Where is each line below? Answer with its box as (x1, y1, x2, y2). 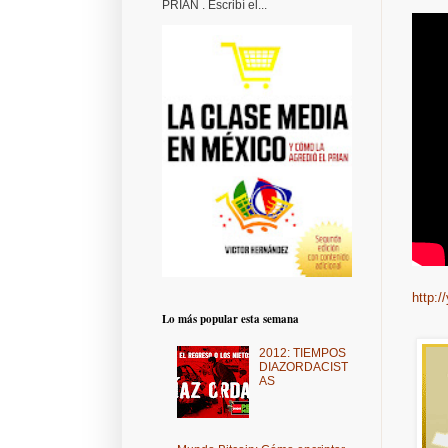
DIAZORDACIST (258, 360, 348, 375)
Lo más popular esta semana (162, 311, 299, 328)
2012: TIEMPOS (258, 346, 346, 361)
